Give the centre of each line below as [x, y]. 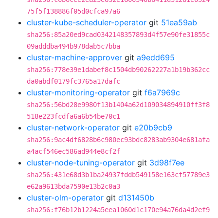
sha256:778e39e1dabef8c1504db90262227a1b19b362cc [118, 70]
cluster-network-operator [73, 127]
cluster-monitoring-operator [78, 92]
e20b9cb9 [153, 127]
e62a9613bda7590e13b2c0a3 [73, 186]
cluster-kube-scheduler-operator [87, 22]
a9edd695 [156, 57]
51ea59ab [179, 22]
